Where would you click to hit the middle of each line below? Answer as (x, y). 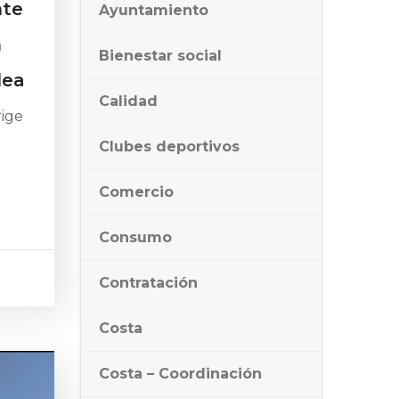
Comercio (136, 192)
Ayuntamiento (154, 10)
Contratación (148, 283)
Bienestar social (160, 56)
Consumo (135, 237)
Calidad (128, 101)
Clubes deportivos (169, 147)
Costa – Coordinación (180, 374)
